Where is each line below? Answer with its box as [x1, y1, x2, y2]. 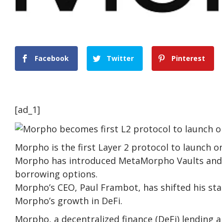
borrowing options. [15, 167, 98, 180]
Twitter [107, 54, 134, 63]
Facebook [35, 54, 69, 63]
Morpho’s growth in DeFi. [15, 194, 122, 207]
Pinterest [171, 54, 206, 63]
